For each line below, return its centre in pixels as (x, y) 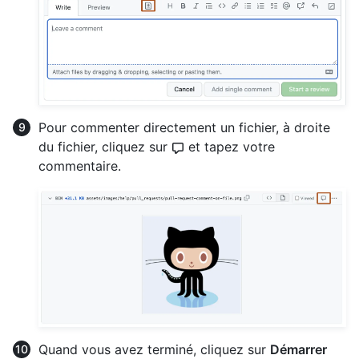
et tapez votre (230, 146)
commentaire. (80, 165)
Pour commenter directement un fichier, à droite (184, 127)
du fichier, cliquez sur (105, 146)
